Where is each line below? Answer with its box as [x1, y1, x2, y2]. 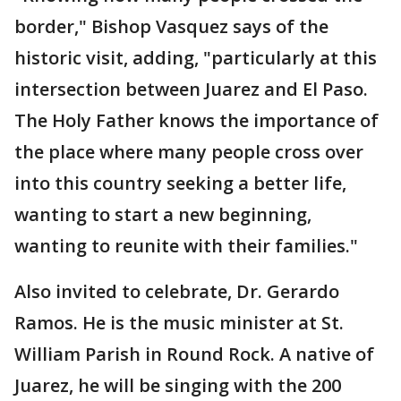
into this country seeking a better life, [14, 171, 346, 195]
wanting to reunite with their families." [14, 234, 358, 258]
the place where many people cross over [14, 140, 363, 164]
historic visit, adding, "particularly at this [14, 46, 377, 70]
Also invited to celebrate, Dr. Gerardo [14, 279, 339, 303]
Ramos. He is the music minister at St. [14, 311, 344, 335]
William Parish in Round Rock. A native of [14, 342, 374, 366]
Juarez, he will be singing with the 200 [14, 373, 341, 397]
